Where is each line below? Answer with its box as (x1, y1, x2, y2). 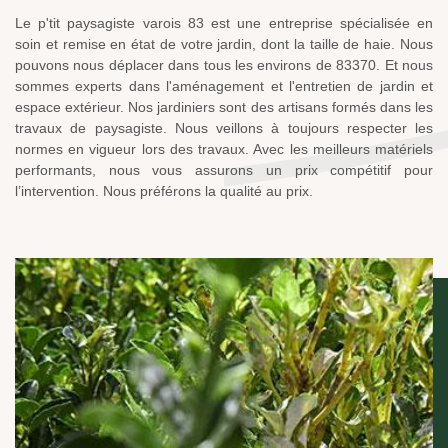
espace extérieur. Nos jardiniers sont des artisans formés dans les (15, 99, 433, 116)
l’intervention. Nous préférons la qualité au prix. (15, 183, 313, 200)
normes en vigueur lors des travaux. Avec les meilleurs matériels (15, 141, 433, 158)
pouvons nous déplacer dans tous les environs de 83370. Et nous (15, 57, 433, 74)
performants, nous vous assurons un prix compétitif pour (15, 162, 433, 179)
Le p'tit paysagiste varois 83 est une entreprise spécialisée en (15, 15, 433, 32)
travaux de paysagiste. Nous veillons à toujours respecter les (15, 120, 433, 137)
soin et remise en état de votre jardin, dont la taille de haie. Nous (15, 36, 433, 53)
